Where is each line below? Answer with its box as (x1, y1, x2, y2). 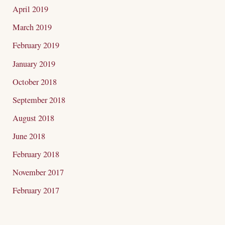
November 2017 (13, 167, 64, 178)
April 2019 (13, 4, 49, 15)
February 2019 (13, 40, 60, 51)
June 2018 (13, 130, 46, 142)
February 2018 (13, 148, 60, 160)
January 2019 (13, 58, 56, 69)
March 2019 (13, 22, 52, 33)
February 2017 (13, 185, 60, 196)
